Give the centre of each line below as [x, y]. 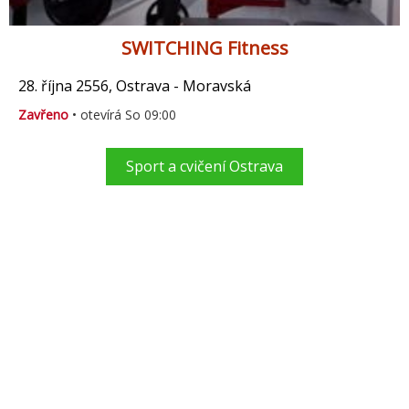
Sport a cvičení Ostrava [204, 167]
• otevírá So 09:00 [122, 115]
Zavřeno [43, 115]
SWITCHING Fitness [204, 48]
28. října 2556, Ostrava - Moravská [135, 86]
